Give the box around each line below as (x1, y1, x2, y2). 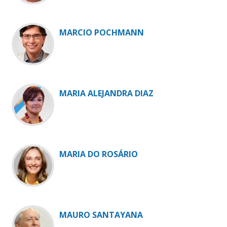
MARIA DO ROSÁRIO (59, 148, 138, 160)
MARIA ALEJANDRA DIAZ (59, 88, 154, 99)
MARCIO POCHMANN (59, 27, 144, 39)
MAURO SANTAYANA (59, 209, 143, 221)
